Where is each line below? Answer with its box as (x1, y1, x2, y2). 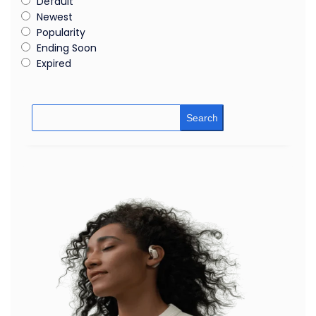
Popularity (37, 25, 85, 39)
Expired (37, 56, 71, 71)
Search (186, 111, 218, 123)
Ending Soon (37, 40, 97, 55)
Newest (37, 9, 73, 24)
